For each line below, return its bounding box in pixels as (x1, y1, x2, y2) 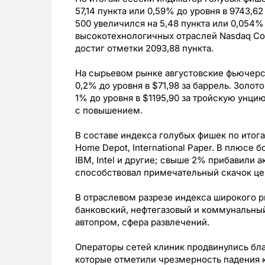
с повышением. (75, 105, 143, 117)
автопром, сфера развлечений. (75, 216, 209, 228)
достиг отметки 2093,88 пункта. (75, 43, 214, 54)
